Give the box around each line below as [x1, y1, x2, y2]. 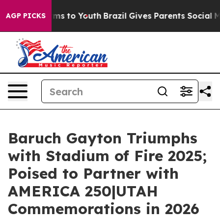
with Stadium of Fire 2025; [8, 146, 207, 165]
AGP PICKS [6, 11, 46, 20]
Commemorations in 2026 [8, 199, 199, 218]
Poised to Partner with [8, 164, 179, 183]
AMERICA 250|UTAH [8, 182, 158, 200]
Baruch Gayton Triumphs [8, 129, 197, 147]
